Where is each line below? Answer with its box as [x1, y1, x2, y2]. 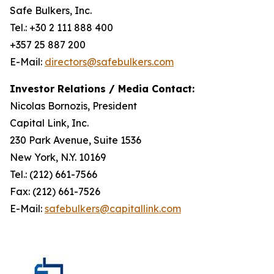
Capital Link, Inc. [10, 117, 89, 129]
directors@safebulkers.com [45, 56, 174, 68]
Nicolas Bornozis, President [10, 100, 137, 112]
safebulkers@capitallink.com [45, 202, 181, 215]
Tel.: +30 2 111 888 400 [10, 21, 113, 34]
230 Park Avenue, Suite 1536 [10, 134, 141, 146]
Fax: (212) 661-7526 [10, 185, 100, 198]
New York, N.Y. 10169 [10, 151, 106, 163]
